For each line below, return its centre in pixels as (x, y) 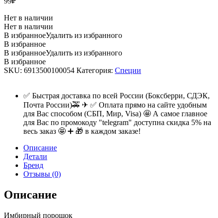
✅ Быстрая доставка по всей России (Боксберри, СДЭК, (117, 95)
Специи (128, 70)
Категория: (96, 70)
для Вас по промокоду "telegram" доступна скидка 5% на (117, 122)
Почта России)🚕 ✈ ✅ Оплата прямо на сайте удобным (115, 105)
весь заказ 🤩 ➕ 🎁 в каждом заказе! (82, 131)
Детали (35, 156)
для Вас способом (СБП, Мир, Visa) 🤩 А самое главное (115, 113)
